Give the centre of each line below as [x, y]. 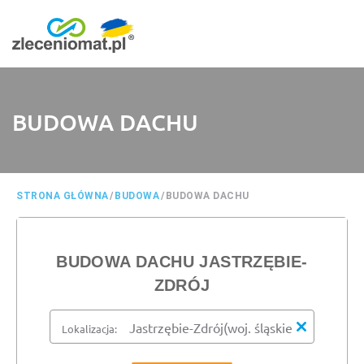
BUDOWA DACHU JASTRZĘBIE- [182, 262]
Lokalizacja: [89, 329]
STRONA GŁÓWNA [63, 196]
